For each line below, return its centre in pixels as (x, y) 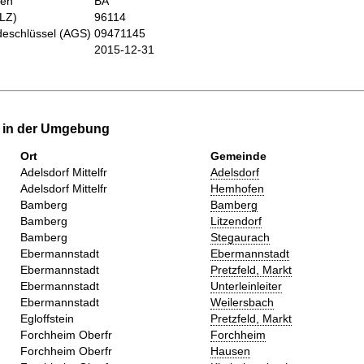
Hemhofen (237, 188)
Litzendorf (236, 221)
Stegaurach (240, 237)
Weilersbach (242, 302)
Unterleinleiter (246, 286)
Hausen (230, 351)
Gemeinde (238, 156)
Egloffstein (47, 318)
